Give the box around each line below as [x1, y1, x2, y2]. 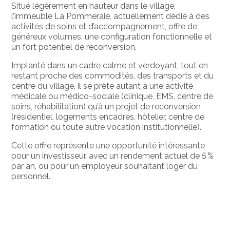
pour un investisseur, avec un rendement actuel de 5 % [11, 150, 214, 161]
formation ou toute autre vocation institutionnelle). [11, 122, 202, 132]
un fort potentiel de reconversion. [11, 42, 137, 52]
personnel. [11, 171, 51, 181]
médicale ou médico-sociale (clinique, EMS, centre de [11, 91, 214, 101]
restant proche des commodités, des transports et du [11, 70, 214, 81]
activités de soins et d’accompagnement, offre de [11, 21, 198, 31]
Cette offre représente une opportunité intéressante [11, 140, 205, 150]
